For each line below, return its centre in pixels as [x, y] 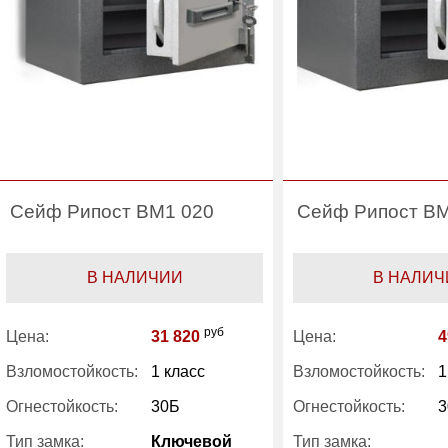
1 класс [178, 371]
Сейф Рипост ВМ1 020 [112, 211]
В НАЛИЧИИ [134, 277]
